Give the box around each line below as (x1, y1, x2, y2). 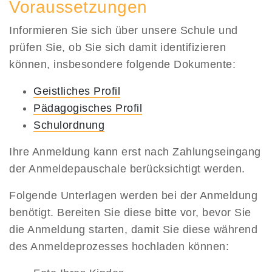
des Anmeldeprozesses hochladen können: (9, 240, 229, 253)
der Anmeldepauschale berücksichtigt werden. (9, 162, 245, 175)
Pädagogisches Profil (33, 101, 142, 114)
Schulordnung (33, 118, 104, 131)
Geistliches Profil (33, 84, 120, 97)
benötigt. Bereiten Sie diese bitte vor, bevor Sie (9, 206, 251, 219)
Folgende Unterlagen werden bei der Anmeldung (9, 189, 257, 202)
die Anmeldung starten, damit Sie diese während (9, 223, 257, 236)
